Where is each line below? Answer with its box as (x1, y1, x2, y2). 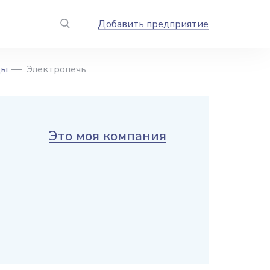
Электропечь (26, 63, 86, 76)
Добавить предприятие (98, 17, 209, 31)
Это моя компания (49, 127, 166, 145)
